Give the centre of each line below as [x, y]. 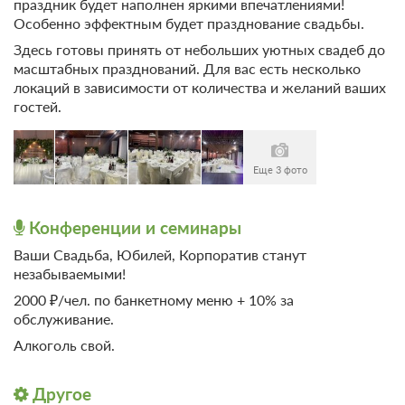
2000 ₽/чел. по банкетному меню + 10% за [154, 300]
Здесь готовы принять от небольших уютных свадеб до [199, 50]
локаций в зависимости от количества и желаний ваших [200, 88]
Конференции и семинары [133, 228]
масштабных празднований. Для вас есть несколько [187, 69]
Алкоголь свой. [64, 345]
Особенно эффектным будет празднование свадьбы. [189, 24]
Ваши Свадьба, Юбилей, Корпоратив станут [160, 255]
